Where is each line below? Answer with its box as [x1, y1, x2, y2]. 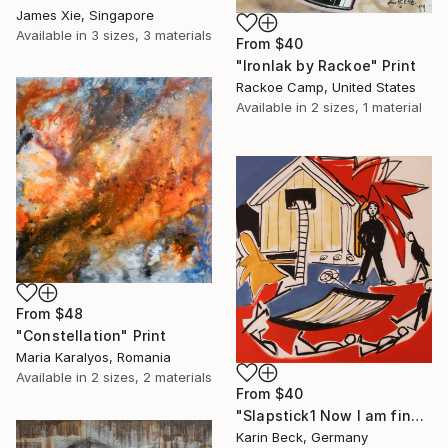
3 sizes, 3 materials [91, 27, 212, 44]
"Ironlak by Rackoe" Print [236, 56, 416, 74]
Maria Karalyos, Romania [16, 349, 171, 366]
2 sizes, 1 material [311, 98, 422, 115]
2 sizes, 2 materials [91, 369, 212, 386]
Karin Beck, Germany [236, 428, 368, 445]
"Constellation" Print [16, 327, 167, 345]
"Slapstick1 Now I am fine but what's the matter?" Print [410, 406, 424, 424]
